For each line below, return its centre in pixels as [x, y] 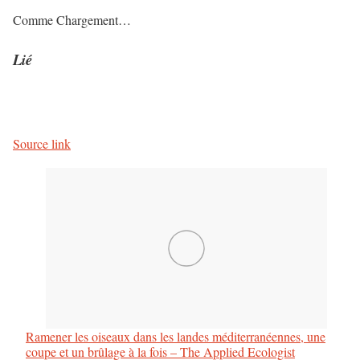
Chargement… [94, 20]
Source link [42, 143]
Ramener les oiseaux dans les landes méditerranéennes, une [176, 336]
